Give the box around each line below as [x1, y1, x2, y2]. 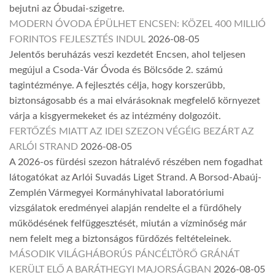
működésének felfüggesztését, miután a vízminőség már [9, 219, 247, 229]
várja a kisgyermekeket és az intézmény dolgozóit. [9, 111, 221, 122]
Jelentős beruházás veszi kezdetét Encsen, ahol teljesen [9, 50, 246, 60]
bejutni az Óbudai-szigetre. [9, 4, 125, 14]
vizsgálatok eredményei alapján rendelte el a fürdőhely [9, 203, 241, 214]
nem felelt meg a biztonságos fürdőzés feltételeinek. [9, 234, 231, 244]
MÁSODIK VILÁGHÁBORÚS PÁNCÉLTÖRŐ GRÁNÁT [9, 249, 239, 260]
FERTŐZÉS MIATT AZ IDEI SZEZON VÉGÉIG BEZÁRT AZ [9, 126, 254, 137]
